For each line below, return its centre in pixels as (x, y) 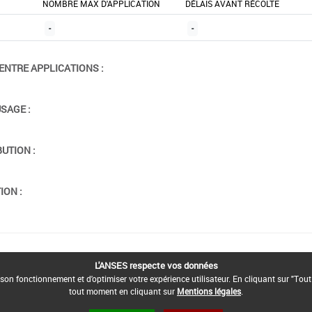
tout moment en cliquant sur (123, 291)
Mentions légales (209, 291)
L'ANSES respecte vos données (156, 265)
